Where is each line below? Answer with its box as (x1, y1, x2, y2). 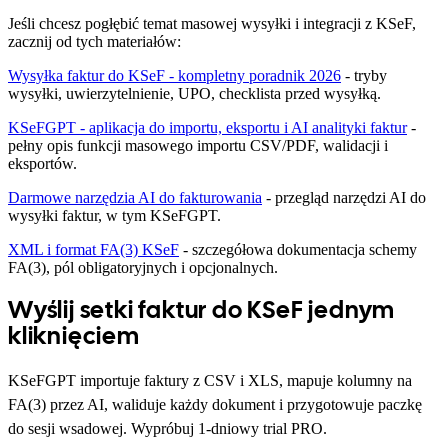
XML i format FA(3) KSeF (8, 241, 179, 259)
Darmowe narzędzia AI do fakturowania (8, 189, 262, 207)
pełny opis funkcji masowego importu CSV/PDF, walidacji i (8, 137, 388, 155)
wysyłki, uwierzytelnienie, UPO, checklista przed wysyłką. (8, 85, 381, 103)
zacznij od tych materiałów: (8, 33, 181, 51)
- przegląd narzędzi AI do (262, 189, 426, 207)
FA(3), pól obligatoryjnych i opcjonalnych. (8, 259, 278, 277)
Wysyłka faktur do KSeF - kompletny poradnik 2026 (8, 67, 341, 85)
